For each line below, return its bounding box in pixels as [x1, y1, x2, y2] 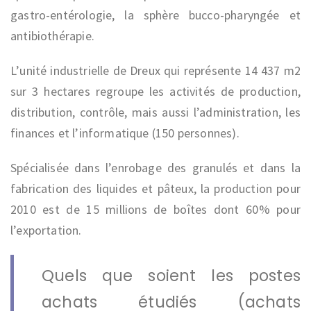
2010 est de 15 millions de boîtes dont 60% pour [10, 201, 301, 217]
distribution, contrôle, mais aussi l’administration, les [10, 103, 301, 120]
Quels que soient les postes [42, 264, 301, 287]
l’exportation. [10, 221, 82, 238]
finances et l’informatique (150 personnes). [10, 124, 239, 141]
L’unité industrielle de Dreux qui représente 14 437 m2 [10, 62, 301, 78]
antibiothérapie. [10, 27, 94, 44]
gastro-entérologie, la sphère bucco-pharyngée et [10, 6, 301, 23]
